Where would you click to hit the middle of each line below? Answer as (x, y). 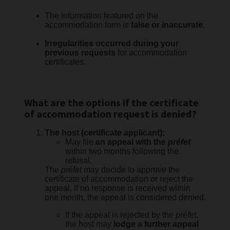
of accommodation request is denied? (110, 114)
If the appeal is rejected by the (120, 215)
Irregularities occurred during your (112, 43)
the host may (89, 224)
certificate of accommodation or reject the (119, 179)
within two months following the (122, 151)
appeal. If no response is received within (118, 188)
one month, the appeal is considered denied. (125, 197)
